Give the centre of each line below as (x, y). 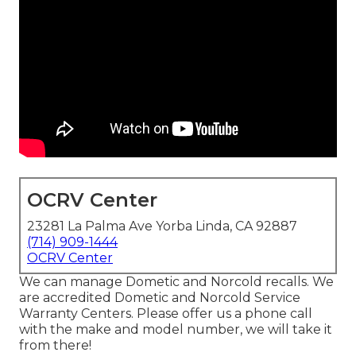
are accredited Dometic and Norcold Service (160, 298)
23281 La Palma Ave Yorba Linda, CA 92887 (162, 226)
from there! (55, 346)
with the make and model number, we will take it (176, 330)
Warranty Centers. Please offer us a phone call (166, 314)
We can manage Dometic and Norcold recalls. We (176, 282)
